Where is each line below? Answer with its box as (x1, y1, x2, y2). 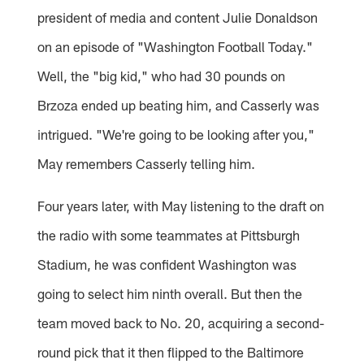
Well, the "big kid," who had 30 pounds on (37, 67, 286, 84)
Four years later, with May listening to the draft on (37, 197, 325, 214)
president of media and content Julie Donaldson (37, 8, 318, 25)
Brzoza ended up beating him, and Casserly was (37, 96, 320, 113)
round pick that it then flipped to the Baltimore (37, 343, 305, 360)
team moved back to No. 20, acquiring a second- (37, 314, 325, 331)
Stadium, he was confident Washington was (37, 255, 297, 272)
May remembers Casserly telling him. (37, 154, 256, 171)
